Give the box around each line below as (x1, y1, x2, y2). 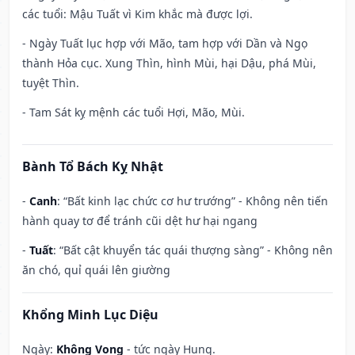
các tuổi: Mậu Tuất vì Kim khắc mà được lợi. (22, 6, 253, 22)
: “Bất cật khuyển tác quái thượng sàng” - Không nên (53, 242, 333, 258)
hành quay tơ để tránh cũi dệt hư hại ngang (22, 213, 258, 229)
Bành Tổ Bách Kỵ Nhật (22, 158, 163, 176)
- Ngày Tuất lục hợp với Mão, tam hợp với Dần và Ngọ (22, 36, 307, 52)
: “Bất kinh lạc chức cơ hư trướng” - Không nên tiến (57, 193, 328, 209)
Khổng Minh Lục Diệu (22, 306, 158, 324)
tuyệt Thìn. (22, 75, 79, 91)
